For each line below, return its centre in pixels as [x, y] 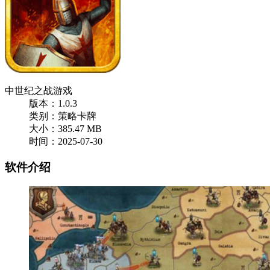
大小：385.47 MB [65, 129]
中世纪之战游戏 [39, 91]
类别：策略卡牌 [63, 116]
